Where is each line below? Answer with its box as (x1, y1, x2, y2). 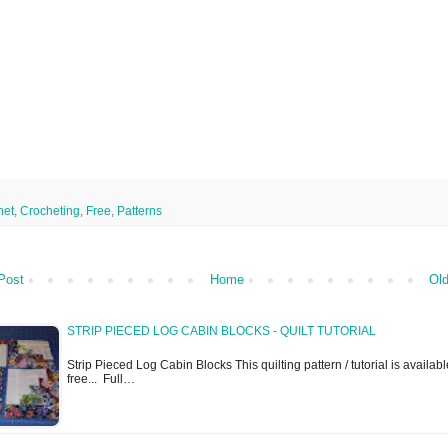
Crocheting (20, 204, 80, 218)
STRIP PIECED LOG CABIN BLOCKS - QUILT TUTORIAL (67, 324, 376, 339)
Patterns (117, 204, 162, 218)
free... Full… (67, 372, 135, 387)
